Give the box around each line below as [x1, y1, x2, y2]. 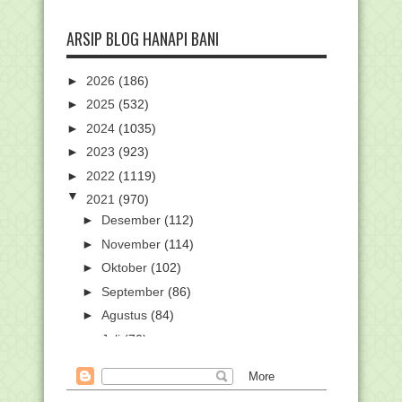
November [100, 236, 164, 251]
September [100, 284, 168, 299]
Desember [100, 213, 164, 228]
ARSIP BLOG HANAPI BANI [66, 26, 219, 50]
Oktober [100, 260, 151, 275]
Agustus [100, 308, 151, 323]
